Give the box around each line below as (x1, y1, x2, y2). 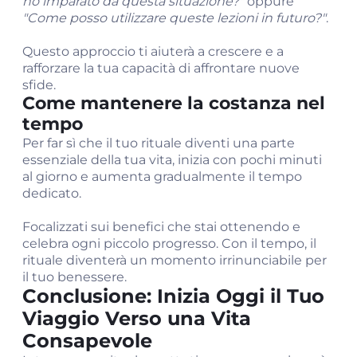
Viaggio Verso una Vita (22, 307, 251, 330)
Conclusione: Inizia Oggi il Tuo (22, 284, 324, 308)
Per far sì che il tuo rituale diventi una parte (22, 135, 295, 151)
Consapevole (22, 329, 152, 352)
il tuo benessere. (22, 269, 127, 284)
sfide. (22, 77, 56, 92)
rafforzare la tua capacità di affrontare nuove (22, 61, 300, 76)
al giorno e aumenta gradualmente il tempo (22, 169, 302, 184)
